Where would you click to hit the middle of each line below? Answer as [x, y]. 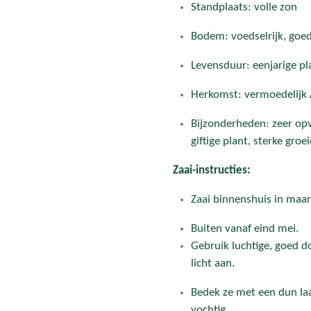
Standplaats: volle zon [244, 8]
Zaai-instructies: [212, 171]
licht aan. [212, 264]
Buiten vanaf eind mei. [244, 229]
